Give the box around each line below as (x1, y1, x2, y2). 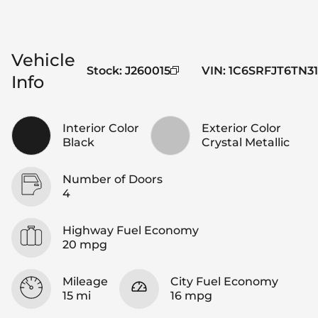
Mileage (62, 274, 108, 288)
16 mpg (170, 288, 212, 302)
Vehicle (11, 49, 75, 70)
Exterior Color (202, 121, 281, 135)
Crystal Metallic (202, 135, 290, 149)
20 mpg (62, 237, 107, 251)
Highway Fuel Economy (62, 223, 199, 237)
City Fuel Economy (170, 274, 278, 288)
